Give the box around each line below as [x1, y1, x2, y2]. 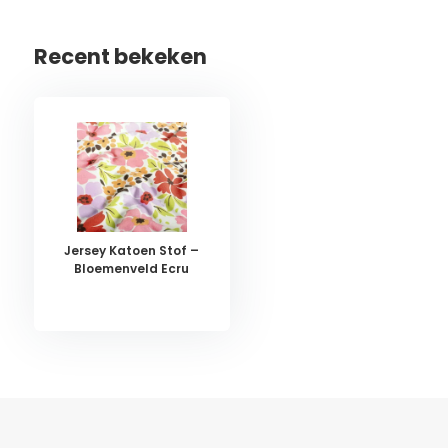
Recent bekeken [33, 41, 207, 71]
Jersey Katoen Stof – [64, 241, 200, 259]
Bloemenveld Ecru [74, 259, 190, 277]
